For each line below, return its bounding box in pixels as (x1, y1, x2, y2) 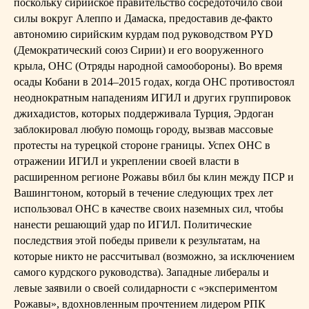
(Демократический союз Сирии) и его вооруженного (14, 44, 263, 56)
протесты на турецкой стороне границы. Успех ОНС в (14, 139, 270, 151)
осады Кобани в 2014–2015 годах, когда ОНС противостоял (14, 76, 295, 88)
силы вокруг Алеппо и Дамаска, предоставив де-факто (14, 12, 272, 24)
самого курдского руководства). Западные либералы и (14, 266, 269, 278)
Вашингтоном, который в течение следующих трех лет (14, 187, 273, 199)
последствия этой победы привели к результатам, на (14, 235, 260, 246)
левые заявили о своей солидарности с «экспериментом (14, 282, 277, 294)
